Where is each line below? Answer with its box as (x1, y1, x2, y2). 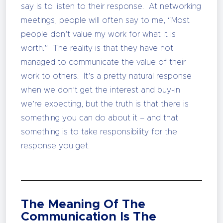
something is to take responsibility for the (21, 128, 177, 136)
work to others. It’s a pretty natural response (21, 72, 192, 80)
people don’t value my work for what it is (21, 30, 176, 38)
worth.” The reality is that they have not (21, 44, 173, 52)
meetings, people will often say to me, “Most (21, 16, 190, 24)
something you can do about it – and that (21, 114, 178, 122)
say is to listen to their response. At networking (21, 2, 201, 10)
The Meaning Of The (21, 198, 145, 211)
